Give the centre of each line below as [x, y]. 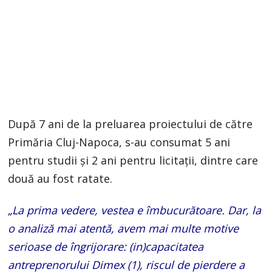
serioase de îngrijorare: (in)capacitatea [106, 246]
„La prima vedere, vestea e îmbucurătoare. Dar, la [135, 210]
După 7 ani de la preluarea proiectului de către [131, 124]
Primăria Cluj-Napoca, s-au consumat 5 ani [119, 142]
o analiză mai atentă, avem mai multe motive [124, 228]
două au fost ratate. [60, 178]
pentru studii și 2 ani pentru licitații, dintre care [133, 160]
